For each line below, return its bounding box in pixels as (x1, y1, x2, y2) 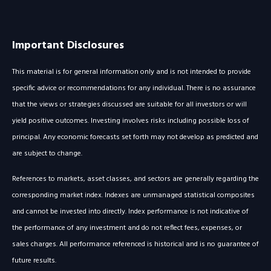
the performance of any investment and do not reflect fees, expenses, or (12, 222, 242, 235)
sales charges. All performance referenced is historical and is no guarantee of (12, 238, 259, 251)
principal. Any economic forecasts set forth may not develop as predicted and (12, 131, 258, 144)
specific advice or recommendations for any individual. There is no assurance (12, 82, 256, 95)
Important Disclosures (12, 37, 124, 55)
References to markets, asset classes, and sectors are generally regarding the (12, 173, 259, 186)
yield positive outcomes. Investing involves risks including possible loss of (12, 115, 249, 128)
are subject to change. (12, 148, 82, 160)
